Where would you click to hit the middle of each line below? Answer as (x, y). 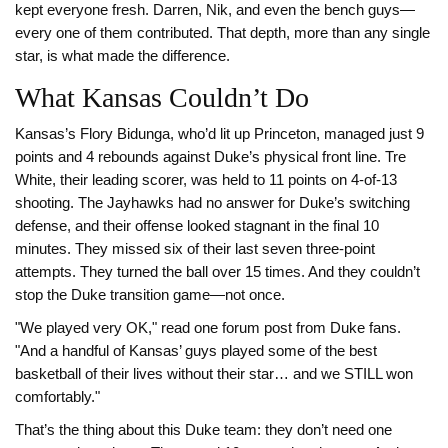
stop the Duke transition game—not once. (150, 295)
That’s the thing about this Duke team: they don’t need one (203, 430)
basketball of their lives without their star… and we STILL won (214, 374)
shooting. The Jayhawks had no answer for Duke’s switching (212, 203)
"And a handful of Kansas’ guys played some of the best (196, 351)
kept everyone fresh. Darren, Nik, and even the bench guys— (215, 10)
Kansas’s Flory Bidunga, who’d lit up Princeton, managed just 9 (219, 134)
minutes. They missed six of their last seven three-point (195, 249)
